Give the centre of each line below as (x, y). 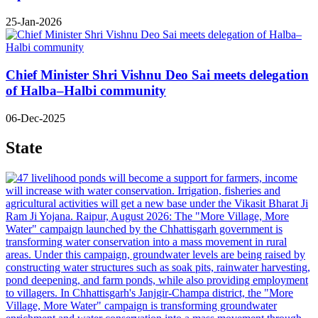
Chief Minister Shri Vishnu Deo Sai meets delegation (157, 75)
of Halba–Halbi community (86, 90)
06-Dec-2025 (35, 118)
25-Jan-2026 (34, 22)
